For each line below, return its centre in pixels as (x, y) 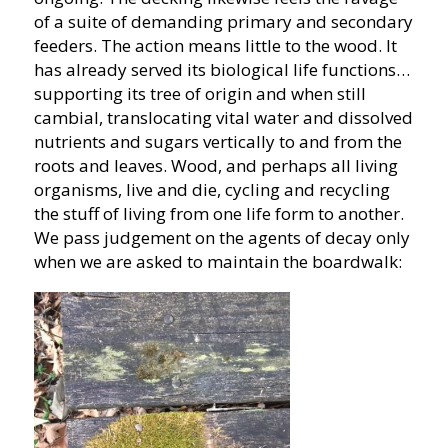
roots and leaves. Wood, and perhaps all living (215, 165)
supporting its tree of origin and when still (199, 93)
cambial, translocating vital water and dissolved (223, 117)
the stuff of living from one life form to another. (218, 213)
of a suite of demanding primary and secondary (223, 21)
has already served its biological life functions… (221, 69)
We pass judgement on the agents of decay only (221, 237)
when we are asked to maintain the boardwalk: (217, 261)
